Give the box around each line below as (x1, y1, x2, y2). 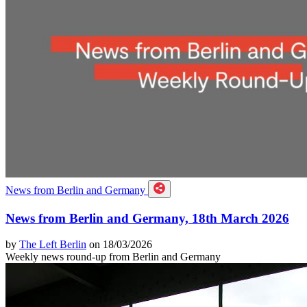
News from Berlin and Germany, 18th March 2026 (5, 210, 289, 225)
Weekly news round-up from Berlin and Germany (5, 251, 221, 263)
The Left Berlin (19, 238, 86, 251)
